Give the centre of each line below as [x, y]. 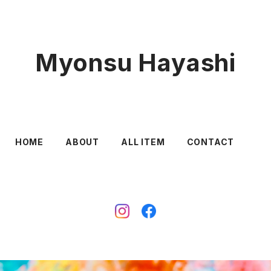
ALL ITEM [143, 142]
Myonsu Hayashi [135, 63]
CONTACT [211, 142]
